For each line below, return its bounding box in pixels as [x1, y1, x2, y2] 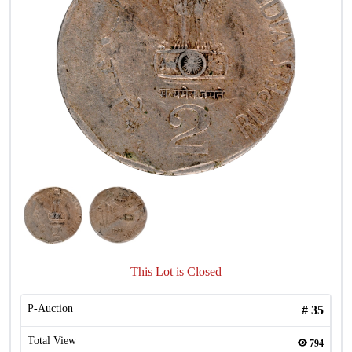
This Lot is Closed [130, 265, 222, 278]
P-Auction [27, 302, 73, 314]
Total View [27, 335, 76, 346]
